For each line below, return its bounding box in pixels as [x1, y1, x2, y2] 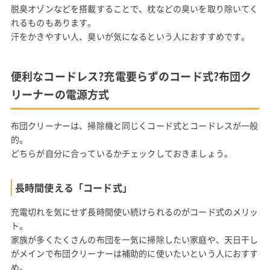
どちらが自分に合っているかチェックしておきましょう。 [10, 146, 233, 159]
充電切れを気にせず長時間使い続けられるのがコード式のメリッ [10, 205, 259, 218]
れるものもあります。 [10, 16, 96, 28]
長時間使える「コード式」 [14, 180, 132, 195]
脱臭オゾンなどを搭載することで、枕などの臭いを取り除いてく [10, 2, 259, 14]
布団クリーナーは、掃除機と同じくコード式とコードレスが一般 [10, 119, 259, 131]
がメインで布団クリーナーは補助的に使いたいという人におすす [10, 246, 259, 259]
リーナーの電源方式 [10, 86, 110, 102]
